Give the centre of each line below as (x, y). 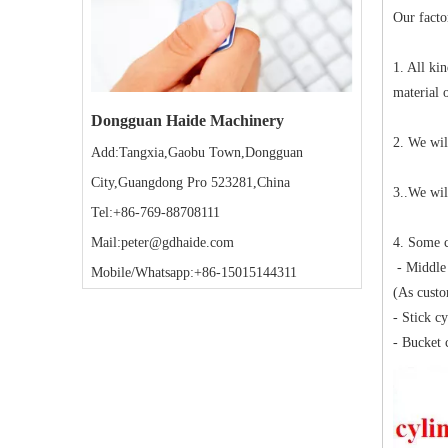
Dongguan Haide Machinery (189, 121)
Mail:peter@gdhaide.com (162, 243)
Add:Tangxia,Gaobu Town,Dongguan (197, 153)
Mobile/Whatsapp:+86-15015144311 (194, 273)
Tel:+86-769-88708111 (155, 213)
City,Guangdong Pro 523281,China (190, 183)
